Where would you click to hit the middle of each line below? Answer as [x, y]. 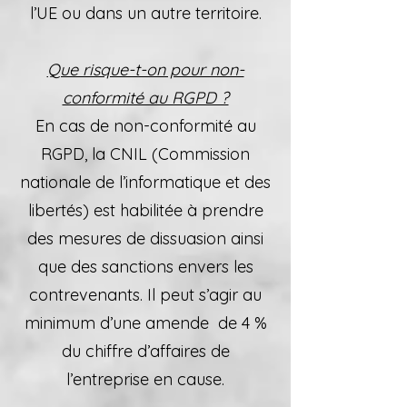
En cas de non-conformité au [145, 126]
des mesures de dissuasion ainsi [145, 238]
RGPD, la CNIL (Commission [145, 154]
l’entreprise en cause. [145, 379]
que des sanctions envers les [145, 267]
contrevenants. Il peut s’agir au [145, 295]
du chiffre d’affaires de [145, 351]
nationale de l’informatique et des [145, 182]
